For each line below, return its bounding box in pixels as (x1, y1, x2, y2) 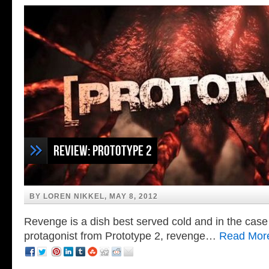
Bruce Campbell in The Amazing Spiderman (53, 13, 256, 31)
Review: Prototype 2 (53, 142, 152, 160)
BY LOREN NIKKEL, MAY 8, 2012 (29, 192, 158, 201)
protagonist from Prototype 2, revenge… (24, 230, 219, 242)
